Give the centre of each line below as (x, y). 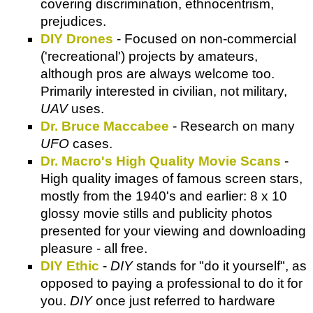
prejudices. (73, 21)
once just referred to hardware (184, 300)
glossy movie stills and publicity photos (156, 213)
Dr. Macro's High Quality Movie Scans (161, 161)
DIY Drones (77, 38)
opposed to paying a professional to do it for (172, 283)
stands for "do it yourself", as (220, 265)
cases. (91, 143)
